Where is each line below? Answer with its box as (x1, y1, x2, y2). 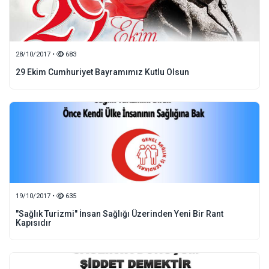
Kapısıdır (16, 218, 52, 228)
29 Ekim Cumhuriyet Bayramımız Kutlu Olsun (16, 67, 189, 77)
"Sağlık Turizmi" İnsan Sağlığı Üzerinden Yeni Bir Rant (16, 209, 223, 219)
